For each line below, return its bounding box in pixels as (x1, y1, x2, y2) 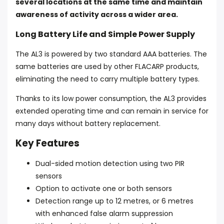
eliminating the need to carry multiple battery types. (15, 74, 199, 84)
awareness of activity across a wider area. (15, 9, 178, 19)
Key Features (15, 136, 79, 150)
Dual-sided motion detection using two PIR (35, 158, 184, 168)
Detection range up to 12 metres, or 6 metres (35, 196, 193, 206)
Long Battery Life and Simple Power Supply (15, 28, 195, 40)
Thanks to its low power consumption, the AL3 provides (15, 93, 206, 103)
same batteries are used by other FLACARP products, (15, 61, 199, 71)
